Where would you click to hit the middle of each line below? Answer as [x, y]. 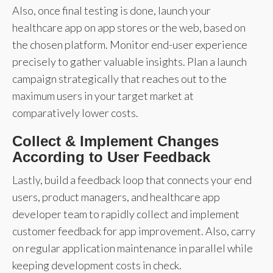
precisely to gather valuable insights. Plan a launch [129, 61]
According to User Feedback [111, 157]
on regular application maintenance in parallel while [133, 248]
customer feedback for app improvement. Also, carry [134, 231]
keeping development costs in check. [97, 265]
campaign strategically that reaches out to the [119, 78]
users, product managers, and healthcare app [116, 197]
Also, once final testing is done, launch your [112, 10]
